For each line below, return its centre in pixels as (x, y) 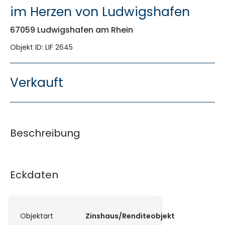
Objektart (37, 216)
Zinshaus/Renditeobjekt (130, 216)
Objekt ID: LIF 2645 (41, 47)
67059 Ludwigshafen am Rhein (72, 30)
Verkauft (37, 82)
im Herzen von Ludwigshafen (100, 12)
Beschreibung (45, 133)
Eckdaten (34, 175)
